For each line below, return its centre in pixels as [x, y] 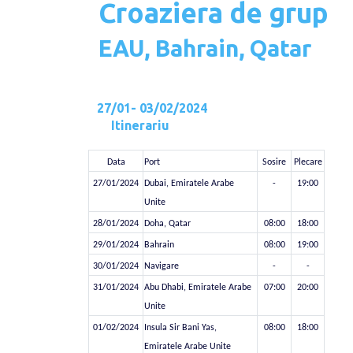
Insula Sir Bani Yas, [181, 328]
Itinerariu [134, 125]
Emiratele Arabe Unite [188, 347]
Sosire [275, 162]
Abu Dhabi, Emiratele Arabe [198, 288]
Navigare [162, 266]
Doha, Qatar [168, 224]
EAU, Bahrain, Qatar [204, 48]
